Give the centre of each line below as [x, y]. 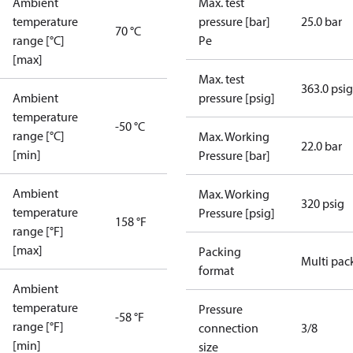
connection [229, 328]
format [216, 270]
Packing [220, 251]
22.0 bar [321, 146]
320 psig [323, 203]
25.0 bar [321, 21]
